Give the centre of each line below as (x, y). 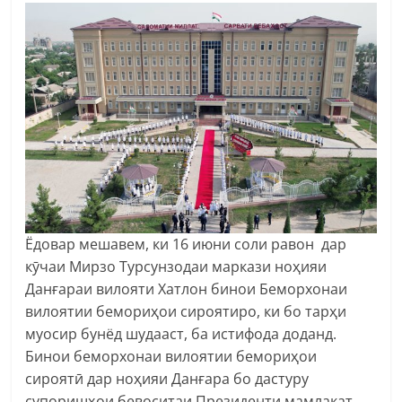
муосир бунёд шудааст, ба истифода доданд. (181, 333)
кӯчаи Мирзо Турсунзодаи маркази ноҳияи (176, 266)
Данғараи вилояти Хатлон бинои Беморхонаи (187, 288)
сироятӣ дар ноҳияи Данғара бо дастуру (167, 378)
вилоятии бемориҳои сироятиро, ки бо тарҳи (186, 311)
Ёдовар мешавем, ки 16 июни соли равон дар (186, 244)
